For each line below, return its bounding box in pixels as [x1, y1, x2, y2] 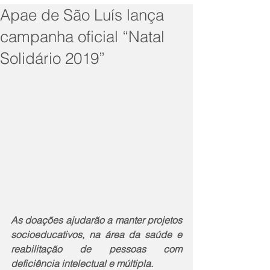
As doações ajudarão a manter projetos [11, 213, 182, 226]
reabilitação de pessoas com [11, 242, 182, 255]
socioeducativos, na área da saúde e [11, 228, 182, 240]
